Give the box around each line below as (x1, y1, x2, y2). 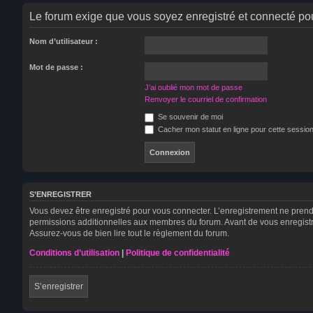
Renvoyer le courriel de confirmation (145, 95, 267, 103)
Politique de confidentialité (126, 247, 230, 258)
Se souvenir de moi (156, 112, 223, 121)
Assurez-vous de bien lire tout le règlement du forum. (29, 228, 229, 238)
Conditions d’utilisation (29, 247, 119, 258)
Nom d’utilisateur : (29, 37, 98, 45)
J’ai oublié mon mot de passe (145, 83, 242, 92)
